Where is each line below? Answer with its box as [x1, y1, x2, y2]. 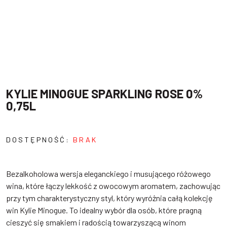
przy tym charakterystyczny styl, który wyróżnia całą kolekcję [6, 193, 213, 203]
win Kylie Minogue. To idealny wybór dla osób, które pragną [6, 205, 202, 215]
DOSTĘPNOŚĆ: [6, 135, 73, 144]
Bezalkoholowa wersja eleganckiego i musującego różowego [6, 169, 211, 179]
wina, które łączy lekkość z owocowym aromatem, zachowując [6, 181, 220, 191]
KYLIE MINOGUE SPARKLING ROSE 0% [6, 86, 203, 101]
